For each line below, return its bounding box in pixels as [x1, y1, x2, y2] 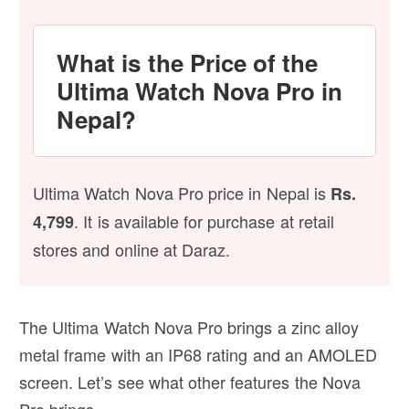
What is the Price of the [57, 46, 319, 80]
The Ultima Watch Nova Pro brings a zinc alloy [19, 315, 360, 340]
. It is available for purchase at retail [74, 209, 334, 234]
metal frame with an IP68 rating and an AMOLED [19, 342, 378, 367]
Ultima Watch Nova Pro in [57, 74, 343, 109]
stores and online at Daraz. [33, 237, 231, 262]
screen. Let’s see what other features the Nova [19, 370, 361, 394]
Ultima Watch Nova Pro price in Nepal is [33, 181, 331, 205]
